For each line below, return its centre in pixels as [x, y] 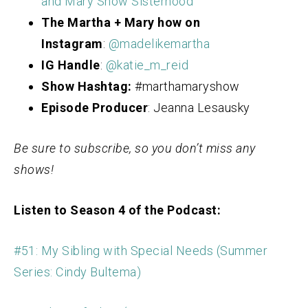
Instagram [72, 44]
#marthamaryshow [187, 87]
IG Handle [71, 65]
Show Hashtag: [87, 87]
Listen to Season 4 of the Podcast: [117, 210]
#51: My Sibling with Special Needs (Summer [141, 251]
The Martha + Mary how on [121, 23]
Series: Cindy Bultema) [77, 272]
